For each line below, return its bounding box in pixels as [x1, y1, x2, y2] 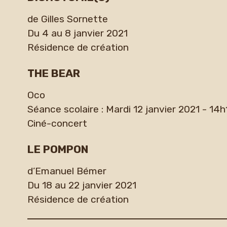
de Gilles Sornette [27, 13, 108, 25]
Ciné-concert [27, 118, 87, 130]
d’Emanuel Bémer [27, 165, 106, 177]
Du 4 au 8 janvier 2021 [27, 27, 128, 40]
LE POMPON [27, 142, 88, 156]
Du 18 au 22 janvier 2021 [27, 179, 136, 191]
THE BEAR [27, 66, 80, 80]
